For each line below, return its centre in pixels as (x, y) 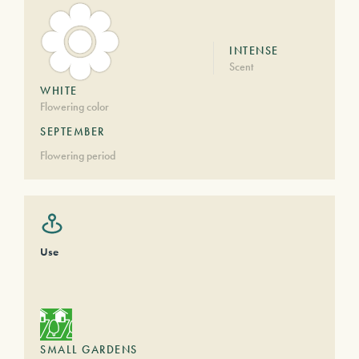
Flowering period (78, 155)
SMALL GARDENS (89, 349)
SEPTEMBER (73, 131)
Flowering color (75, 107)
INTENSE (254, 50)
